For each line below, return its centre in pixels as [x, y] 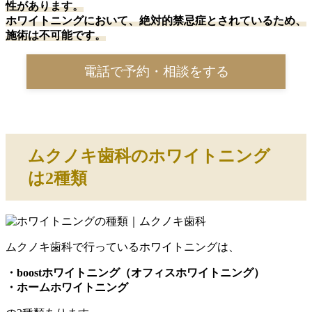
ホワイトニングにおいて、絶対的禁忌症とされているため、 [156, 21]
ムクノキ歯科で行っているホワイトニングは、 [123, 247]
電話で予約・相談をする [156, 72]
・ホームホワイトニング [67, 288]
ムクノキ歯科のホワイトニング [149, 156]
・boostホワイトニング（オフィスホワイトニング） [135, 273]
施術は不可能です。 [56, 36]
